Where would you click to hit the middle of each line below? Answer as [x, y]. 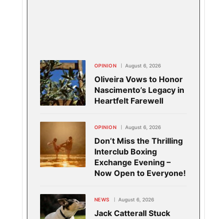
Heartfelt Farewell [129, 100]
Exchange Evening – [132, 162]
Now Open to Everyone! [140, 173]
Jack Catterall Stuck [132, 213]
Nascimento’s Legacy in [139, 90]
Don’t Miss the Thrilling [138, 141]
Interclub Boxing [125, 151]
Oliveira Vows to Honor [138, 79]
